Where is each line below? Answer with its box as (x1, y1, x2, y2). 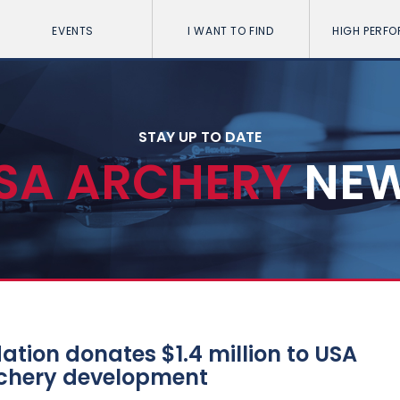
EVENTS (52, 23, 94, 38)
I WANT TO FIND (187, 23, 274, 38)
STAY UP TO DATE (138, 126, 262, 147)
